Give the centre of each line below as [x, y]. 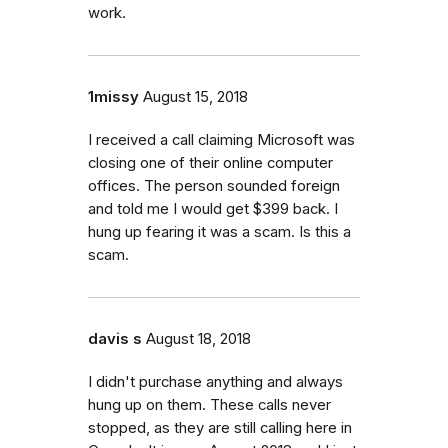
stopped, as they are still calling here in [220, 427]
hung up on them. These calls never [209, 404]
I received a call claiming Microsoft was [221, 139]
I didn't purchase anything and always [215, 381]
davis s [115, 338]
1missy [113, 96]
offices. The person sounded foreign [214, 185]
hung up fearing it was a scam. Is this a [219, 231]
